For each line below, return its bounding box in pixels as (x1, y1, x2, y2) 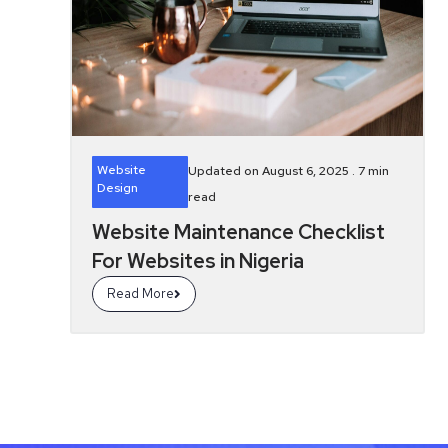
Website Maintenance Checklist (92, 219, 385, 245)
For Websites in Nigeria (92, 248, 304, 274)
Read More (107, 285, 174, 302)
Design (97, 180, 138, 196)
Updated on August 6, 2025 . (187, 163, 358, 179)
